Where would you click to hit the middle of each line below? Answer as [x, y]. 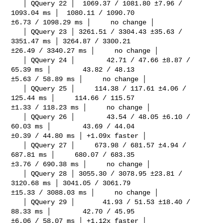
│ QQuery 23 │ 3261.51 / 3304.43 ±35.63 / [17, 32]
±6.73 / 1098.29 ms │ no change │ [83, 22]
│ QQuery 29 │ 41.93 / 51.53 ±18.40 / [17, 202]
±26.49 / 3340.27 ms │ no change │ [85, 51]
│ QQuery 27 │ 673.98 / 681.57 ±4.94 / [17, 145]
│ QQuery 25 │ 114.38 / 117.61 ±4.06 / [17, 88]
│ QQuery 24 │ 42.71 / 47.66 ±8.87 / [17, 60]
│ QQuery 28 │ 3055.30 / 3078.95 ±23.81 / [17, 173]
